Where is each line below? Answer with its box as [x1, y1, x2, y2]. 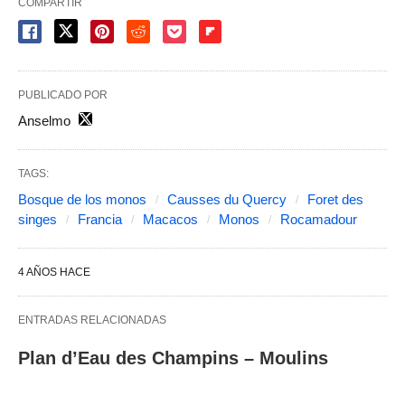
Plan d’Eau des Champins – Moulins [18, 347, 328, 368]
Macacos [143, 211, 198, 227]
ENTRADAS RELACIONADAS [18, 313, 166, 326]
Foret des [307, 191, 363, 207]
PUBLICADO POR [18, 88, 108, 101]
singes [18, 211, 57, 227]
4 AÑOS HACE [18, 265, 90, 278]
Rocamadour [280, 211, 357, 227]
